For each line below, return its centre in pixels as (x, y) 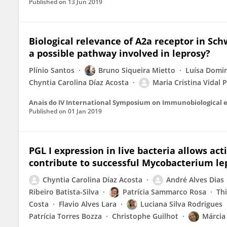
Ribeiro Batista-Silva (64, 192)
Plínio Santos (52, 70)
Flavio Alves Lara (88, 204)
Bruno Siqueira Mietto (137, 70)
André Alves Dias (195, 180)
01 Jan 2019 (85, 111)
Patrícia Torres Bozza (65, 216)
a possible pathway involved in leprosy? (120, 53)
